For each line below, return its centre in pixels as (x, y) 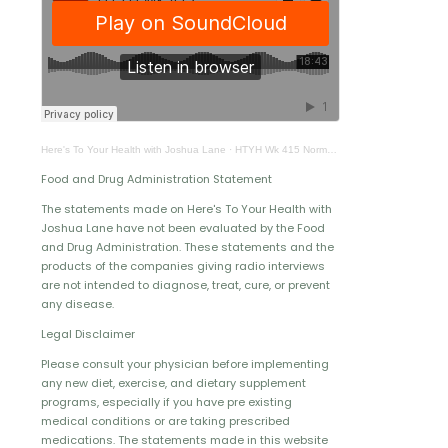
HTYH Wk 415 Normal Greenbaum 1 (281, 150)
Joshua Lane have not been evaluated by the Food (183, 228)
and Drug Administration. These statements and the (187, 247)
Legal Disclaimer (88, 334)
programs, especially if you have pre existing (166, 402)
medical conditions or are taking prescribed (165, 421)
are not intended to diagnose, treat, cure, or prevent (185, 285)
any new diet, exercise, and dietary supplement (173, 383)
